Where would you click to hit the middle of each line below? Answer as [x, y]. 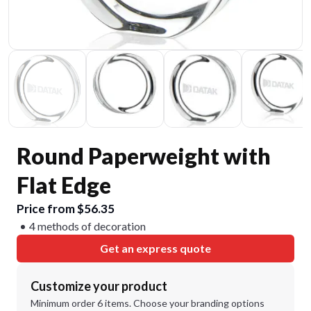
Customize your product [99, 286]
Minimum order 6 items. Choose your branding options [148, 303]
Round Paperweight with [144, 156]
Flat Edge [64, 185]
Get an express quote [155, 248]
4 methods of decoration [87, 226]
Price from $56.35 [66, 209]
